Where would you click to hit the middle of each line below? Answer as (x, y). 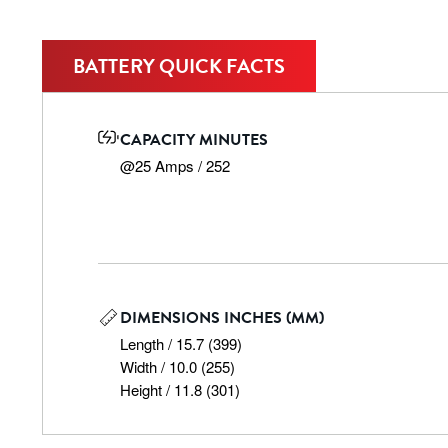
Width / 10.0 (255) (177, 366)
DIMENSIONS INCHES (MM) (221, 318)
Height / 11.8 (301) (179, 389)
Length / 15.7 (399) (180, 343)
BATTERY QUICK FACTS (179, 66)
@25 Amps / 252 (174, 165)
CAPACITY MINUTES (193, 140)
